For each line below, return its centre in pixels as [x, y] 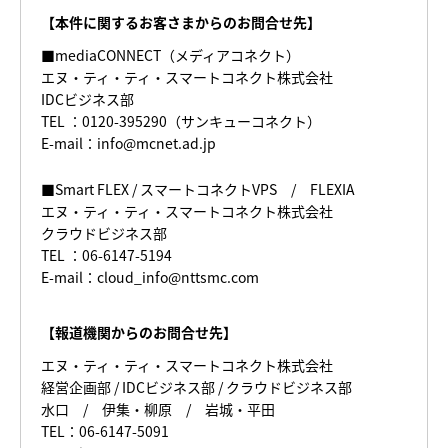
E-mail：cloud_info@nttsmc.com [150, 277]
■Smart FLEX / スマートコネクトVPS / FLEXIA [198, 189]
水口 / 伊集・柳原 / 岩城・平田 [158, 409]
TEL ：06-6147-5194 [106, 255]
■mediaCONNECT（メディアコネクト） [170, 55]
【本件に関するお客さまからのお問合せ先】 [181, 23]
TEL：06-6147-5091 [105, 431]
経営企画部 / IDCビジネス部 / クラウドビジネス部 [196, 387]
